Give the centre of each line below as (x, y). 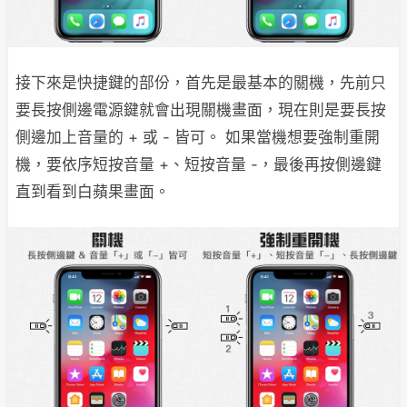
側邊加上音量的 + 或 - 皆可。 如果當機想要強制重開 (198, 138)
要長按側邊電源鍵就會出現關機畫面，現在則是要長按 (201, 110)
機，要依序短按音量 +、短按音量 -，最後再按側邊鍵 (199, 165)
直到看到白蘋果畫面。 (93, 192)
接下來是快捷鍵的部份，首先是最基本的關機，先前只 (201, 83)
